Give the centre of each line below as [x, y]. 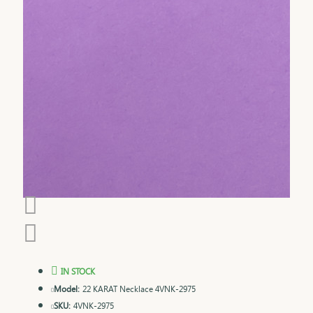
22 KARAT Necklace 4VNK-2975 [139, 288]
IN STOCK [78, 271]
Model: [67, 288]
